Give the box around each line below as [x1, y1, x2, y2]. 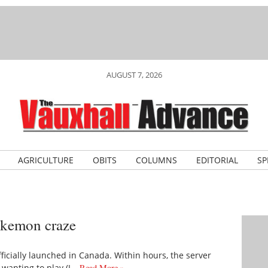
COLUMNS [135, 154, 177, 166]
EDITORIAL [196, 154, 238, 166]
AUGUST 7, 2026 [106, 69, 162, 80]
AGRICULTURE [17, 154, 74, 166]
